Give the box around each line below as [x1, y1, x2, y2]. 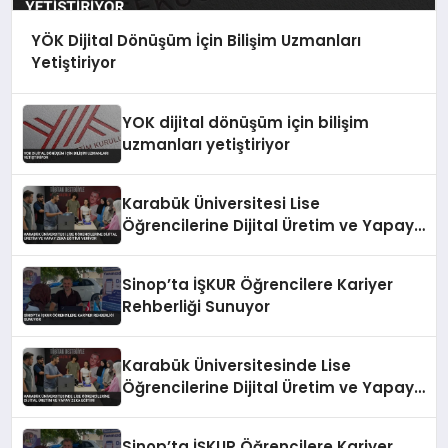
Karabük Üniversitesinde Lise [122, 354, 352, 376]
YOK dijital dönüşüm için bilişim [122, 111, 370, 133]
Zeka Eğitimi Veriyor [122, 236, 279, 258]
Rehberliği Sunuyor [122, 295, 271, 317]
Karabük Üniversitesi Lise [122, 192, 321, 214]
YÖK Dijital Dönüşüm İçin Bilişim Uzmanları [30, 30, 361, 52]
